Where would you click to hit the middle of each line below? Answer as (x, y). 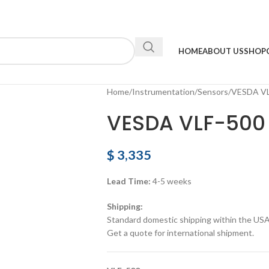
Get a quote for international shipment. (180, 233)
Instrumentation (163, 92)
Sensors (213, 92)
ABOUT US (223, 51)
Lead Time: (128, 181)
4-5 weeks (171, 181)
